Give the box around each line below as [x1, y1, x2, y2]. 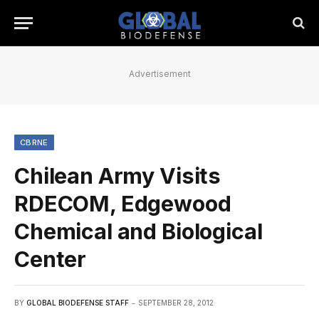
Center [14, 246, 87, 272]
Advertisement [128, 68, 191, 79]
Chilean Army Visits [14, 163, 221, 189]
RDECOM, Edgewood [14, 191, 231, 216]
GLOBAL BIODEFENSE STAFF [26, 298, 129, 307]
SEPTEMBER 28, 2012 [138, 298, 214, 307]
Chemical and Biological [14, 219, 263, 244]
